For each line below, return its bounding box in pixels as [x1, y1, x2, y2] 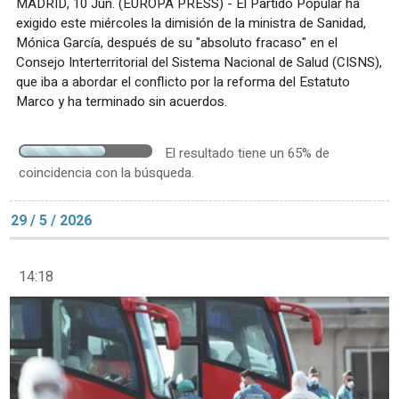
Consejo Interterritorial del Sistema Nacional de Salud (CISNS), [16, 53, 382, 73]
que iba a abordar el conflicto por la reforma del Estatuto [16, 72, 350, 93]
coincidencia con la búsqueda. [19, 163, 194, 183]
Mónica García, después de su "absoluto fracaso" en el [16, 33, 338, 53]
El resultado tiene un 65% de [165, 143, 330, 164]
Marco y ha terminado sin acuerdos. [16, 92, 227, 112]
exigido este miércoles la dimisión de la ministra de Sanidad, [16, 13, 366, 34]
